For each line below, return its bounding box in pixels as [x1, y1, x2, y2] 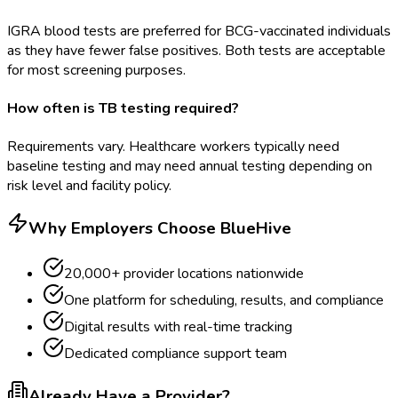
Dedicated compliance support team [64, 343, 287, 363]
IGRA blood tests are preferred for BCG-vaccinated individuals [7, 20, 391, 41]
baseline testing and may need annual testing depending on [7, 156, 372, 177]
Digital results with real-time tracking [64, 316, 292, 337]
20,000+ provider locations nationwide [64, 263, 304, 283]
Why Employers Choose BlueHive [28, 217, 291, 241]
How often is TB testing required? [7, 99, 239, 119]
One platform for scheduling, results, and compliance [64, 290, 384, 310]
